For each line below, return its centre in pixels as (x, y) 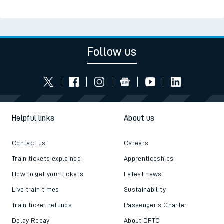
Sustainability (145, 190)
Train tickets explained (47, 159)
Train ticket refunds (42, 205)
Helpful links (33, 119)
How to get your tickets (48, 174)
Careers (136, 143)
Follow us (112, 52)
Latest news (143, 174)
